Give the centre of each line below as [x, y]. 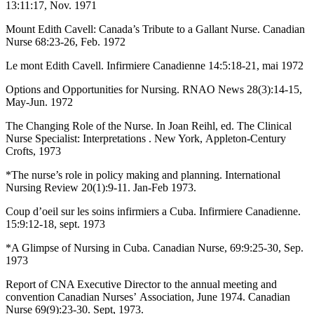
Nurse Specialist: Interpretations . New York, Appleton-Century [146, 138]
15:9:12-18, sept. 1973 [55, 224]
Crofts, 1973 [33, 151]
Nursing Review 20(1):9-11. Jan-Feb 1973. [101, 187]
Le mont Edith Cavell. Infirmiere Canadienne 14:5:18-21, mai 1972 [155, 65]
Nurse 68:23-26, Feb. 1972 [66, 41]
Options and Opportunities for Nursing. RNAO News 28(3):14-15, [154, 89]
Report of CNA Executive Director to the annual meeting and [141, 284]
